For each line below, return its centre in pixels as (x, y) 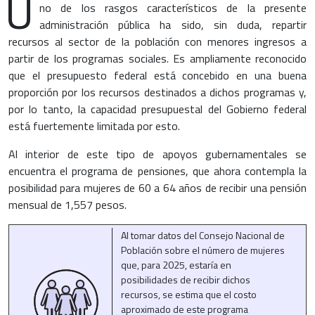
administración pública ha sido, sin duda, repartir (173, 25)
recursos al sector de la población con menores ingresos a (157, 42)
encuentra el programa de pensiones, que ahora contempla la (157, 171)
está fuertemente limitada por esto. (94, 126)
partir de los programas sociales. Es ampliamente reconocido (157, 59)
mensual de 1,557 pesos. (67, 205)
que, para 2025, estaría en (176, 265)
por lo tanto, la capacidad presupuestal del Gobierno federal (157, 109)
